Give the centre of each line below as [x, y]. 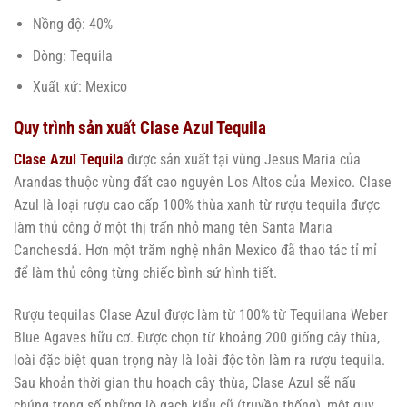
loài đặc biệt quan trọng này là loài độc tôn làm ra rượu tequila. [199, 360]
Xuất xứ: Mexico [79, 87]
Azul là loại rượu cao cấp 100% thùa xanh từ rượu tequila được [197, 204]
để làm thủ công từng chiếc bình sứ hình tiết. [145, 273]
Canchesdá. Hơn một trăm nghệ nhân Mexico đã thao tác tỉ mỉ [195, 250]
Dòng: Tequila [72, 55]
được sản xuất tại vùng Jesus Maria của [242, 159]
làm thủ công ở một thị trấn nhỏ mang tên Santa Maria [173, 227]
